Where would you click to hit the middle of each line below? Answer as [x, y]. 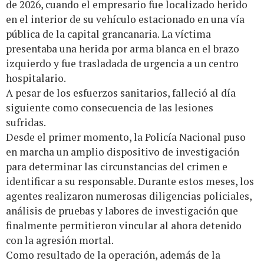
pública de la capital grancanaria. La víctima [108, 34]
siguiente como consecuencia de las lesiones [110, 108]
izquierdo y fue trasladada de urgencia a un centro [122, 64]
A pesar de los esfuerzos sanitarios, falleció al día [121, 93]
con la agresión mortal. [60, 240]
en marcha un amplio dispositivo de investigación [123, 152]
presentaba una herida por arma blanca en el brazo [123, 49]
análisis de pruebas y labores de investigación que [122, 211]
